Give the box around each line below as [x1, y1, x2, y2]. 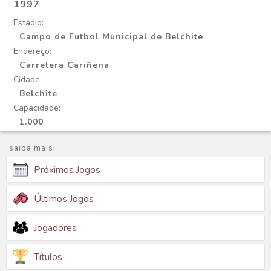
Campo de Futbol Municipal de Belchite [19, 31, 203, 42]
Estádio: [13, 17, 44, 28]
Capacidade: [13, 102, 60, 114]
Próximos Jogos [34, 163, 100, 177]
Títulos [34, 250, 62, 264]
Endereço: [13, 45, 51, 57]
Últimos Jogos [34, 192, 94, 206]
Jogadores [34, 221, 77, 235]
